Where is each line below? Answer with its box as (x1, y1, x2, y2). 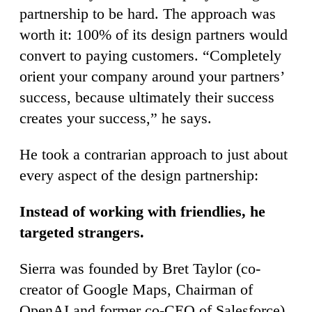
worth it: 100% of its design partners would (19, 25, 288, 43)
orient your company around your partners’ (19, 67, 283, 85)
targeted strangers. (19, 223, 144, 241)
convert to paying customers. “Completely (19, 46, 281, 64)
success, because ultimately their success (19, 88, 274, 106)
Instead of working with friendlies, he (19, 202, 265, 220)
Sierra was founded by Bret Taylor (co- (19, 259, 260, 277)
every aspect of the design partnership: (19, 166, 258, 184)
